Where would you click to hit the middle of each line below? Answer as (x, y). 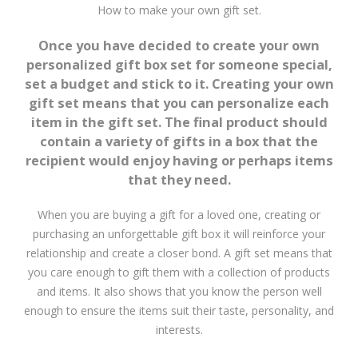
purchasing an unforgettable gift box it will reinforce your (179, 233)
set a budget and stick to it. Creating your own (179, 84)
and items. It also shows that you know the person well (179, 291)
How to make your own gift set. (179, 10)
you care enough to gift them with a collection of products (179, 272)
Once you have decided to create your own (179, 45)
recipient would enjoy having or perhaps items (179, 160)
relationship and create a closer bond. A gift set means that (179, 253)
